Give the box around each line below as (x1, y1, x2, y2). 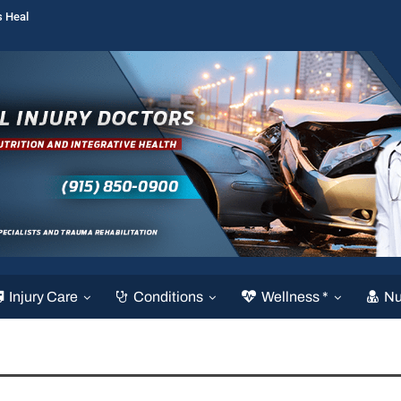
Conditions (132, 288, 203, 304)
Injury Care (8, 288, 78, 304)
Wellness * (260, 288, 328, 304)
